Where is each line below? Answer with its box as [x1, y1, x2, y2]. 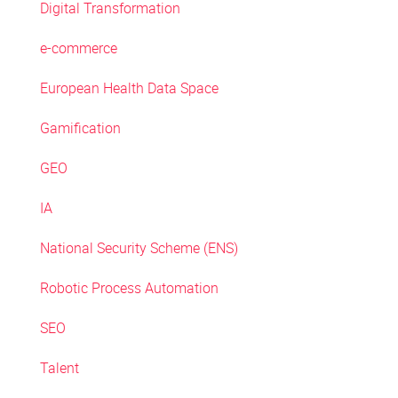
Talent [39, 358, 79, 378]
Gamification [39, 118, 121, 138]
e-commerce [39, 38, 117, 58]
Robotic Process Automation [39, 278, 219, 298]
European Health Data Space [39, 78, 219, 98]
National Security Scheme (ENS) [39, 238, 238, 258]
